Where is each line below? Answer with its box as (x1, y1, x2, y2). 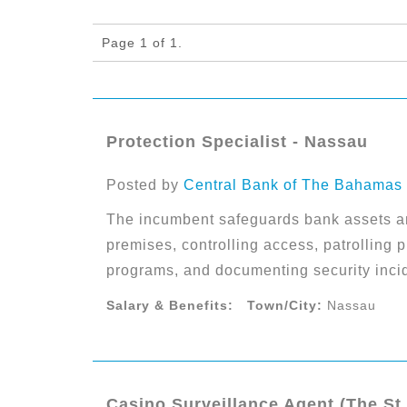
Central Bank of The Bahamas (184, 177, 402, 193)
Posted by (106, 177, 184, 193)
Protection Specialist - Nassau (106, 133, 368, 151)
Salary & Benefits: (106, 298, 233, 313)
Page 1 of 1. (102, 35, 183, 50)
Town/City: (247, 298, 323, 313)
